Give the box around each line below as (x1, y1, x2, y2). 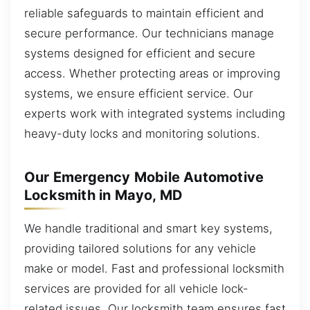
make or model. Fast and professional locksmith (24, 261, 284, 275)
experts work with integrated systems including (24, 106, 285, 120)
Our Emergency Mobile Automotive (24, 168, 264, 185)
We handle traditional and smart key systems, (24, 221, 273, 235)
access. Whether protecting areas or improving (24, 66, 280, 80)
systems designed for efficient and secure (24, 46, 255, 60)
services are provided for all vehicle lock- (24, 281, 248, 295)
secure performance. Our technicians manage (24, 26, 274, 40)
